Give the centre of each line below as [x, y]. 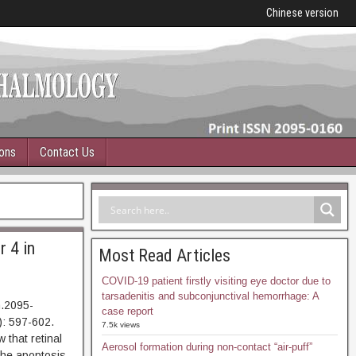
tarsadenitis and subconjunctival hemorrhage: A [210, 296]
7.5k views [120, 325]
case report [127, 311]
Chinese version [302, 13]
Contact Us [67, 152]
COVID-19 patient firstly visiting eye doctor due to [216, 281]
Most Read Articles [164, 255]
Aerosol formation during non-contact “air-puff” [207, 347]
